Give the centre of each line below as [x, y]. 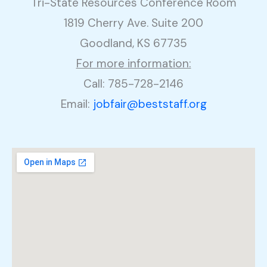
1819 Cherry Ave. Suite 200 [133, 23]
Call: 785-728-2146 [133, 83]
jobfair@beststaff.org [150, 104]
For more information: [133, 63]
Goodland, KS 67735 [133, 43]
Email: [77, 104]
